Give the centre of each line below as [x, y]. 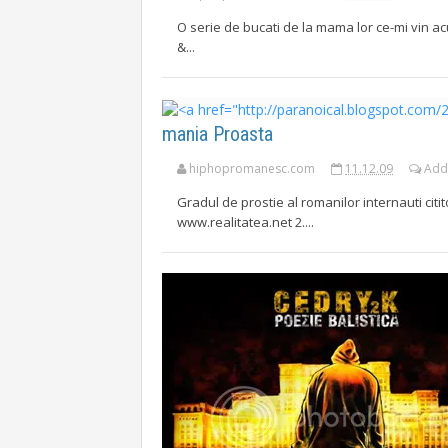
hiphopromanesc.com [252, 168]
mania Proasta [217, 134]
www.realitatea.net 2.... [245, 222]
